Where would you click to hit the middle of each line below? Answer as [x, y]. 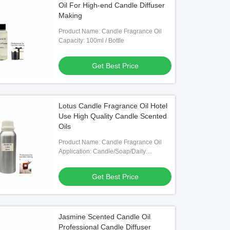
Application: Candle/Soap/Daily [102, 151]
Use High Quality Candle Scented [113, 116]
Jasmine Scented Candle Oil [105, 217]
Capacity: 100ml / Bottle [92, 41]
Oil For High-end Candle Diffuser [112, 5]
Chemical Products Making [96, 161]
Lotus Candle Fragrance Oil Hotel [113, 106]
